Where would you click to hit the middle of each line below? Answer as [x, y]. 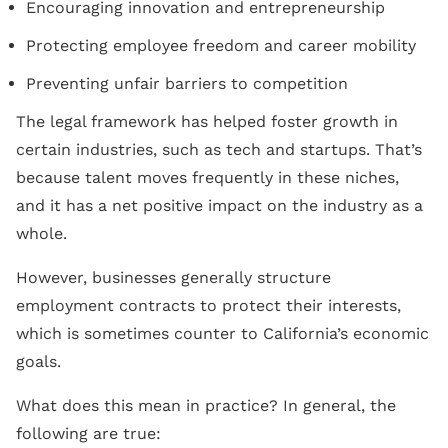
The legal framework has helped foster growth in [207, 121]
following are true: [88, 433]
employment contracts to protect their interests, [208, 305]
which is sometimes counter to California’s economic [222, 333]
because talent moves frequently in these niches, [207, 177]
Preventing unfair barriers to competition [187, 83]
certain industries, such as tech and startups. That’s [219, 149]
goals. [38, 361]
